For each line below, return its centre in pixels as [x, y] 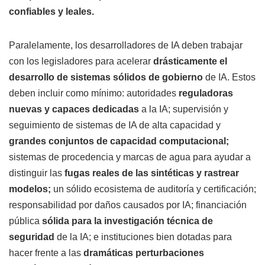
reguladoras [205, 93]
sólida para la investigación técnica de [127, 221]
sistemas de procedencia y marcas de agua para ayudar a [130, 157]
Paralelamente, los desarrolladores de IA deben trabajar [126, 45]
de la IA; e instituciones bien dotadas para [143, 237]
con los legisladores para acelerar [81, 61]
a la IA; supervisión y [184, 109]
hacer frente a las [45, 253]
